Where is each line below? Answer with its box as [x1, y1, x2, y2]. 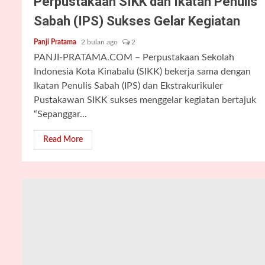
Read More [43, 135, 83, 144]
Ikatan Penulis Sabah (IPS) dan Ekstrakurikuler [34, 81, 223, 91]
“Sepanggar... [34, 109, 87, 119]
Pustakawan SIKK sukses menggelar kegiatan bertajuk [34, 95, 256, 105]
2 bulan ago [81, 38, 119, 46]
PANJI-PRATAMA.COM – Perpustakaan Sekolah [34, 53, 234, 62]
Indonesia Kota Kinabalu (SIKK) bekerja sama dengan [34, 67, 251, 76]
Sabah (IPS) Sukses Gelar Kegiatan [34, 14, 240, 28]
